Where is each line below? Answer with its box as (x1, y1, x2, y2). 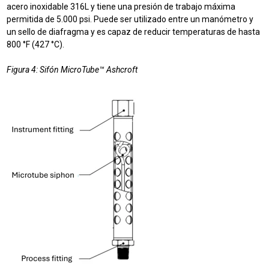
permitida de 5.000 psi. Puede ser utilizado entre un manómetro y (7, 14, 254, 25)
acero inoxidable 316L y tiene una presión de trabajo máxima (7, 2, 236, 12)
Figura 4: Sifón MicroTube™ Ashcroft (7, 65, 138, 75)
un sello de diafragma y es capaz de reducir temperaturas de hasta (7, 27, 261, 37)
